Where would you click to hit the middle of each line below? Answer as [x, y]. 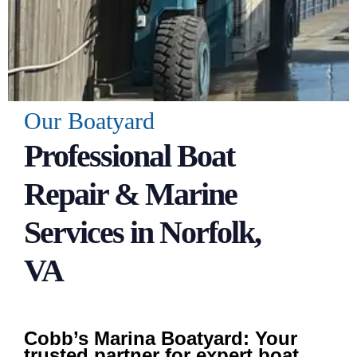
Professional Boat [129, 156]
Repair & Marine [130, 194]
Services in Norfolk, [142, 232]
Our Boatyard [89, 121]
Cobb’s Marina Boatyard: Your [161, 338]
